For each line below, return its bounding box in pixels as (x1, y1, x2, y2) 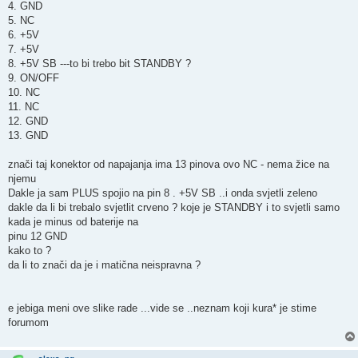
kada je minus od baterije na (8, 215, 138, 228)
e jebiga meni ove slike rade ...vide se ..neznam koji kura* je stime (8, 301, 316, 314)
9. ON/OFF (8, 71, 59, 84)
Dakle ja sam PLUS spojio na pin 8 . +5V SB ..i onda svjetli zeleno (8, 186, 317, 199)
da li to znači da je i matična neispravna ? (8, 258, 201, 271)
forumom (8, 316, 49, 328)
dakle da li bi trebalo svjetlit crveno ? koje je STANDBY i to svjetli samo (8, 201, 340, 213)
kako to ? (8, 244, 51, 257)
